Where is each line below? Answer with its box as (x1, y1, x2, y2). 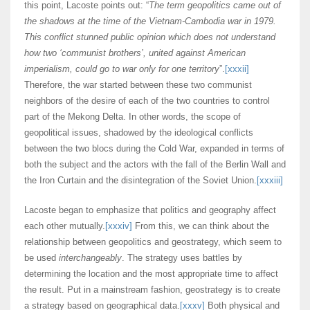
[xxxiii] (257, 175, 283, 186)
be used (24, 253, 59, 264)
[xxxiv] (105, 221, 132, 232)
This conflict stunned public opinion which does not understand (24, 32, 275, 43)
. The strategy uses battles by (122, 253, 242, 264)
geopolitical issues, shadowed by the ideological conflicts (24, 127, 253, 138)
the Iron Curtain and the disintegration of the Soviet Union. (24, 175, 257, 186)
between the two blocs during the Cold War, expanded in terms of (24, 143, 284, 154)
